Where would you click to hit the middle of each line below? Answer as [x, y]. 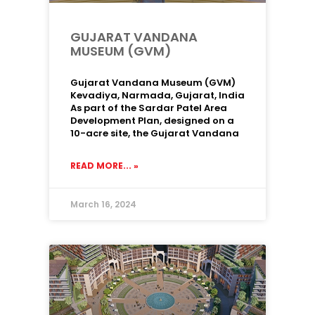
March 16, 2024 [103, 204]
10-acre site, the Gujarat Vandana [155, 133]
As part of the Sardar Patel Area [149, 108]
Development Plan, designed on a [152, 121]
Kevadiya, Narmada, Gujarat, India [157, 95]
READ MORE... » [104, 166]
